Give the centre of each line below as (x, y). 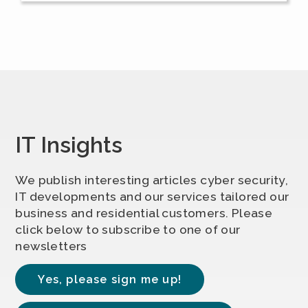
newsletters (51, 246)
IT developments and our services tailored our (152, 196)
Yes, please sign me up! (110, 279)
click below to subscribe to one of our (128, 229)
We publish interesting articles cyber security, (152, 180)
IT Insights (69, 145)
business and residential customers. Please (144, 213)
